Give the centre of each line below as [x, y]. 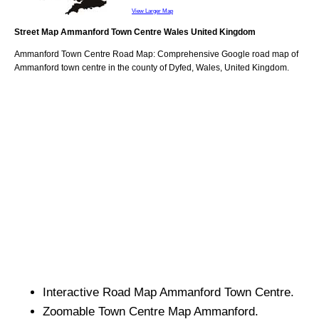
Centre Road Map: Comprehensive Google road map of [190, 54]
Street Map [37, 32]
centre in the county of [124, 67]
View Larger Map [152, 10]
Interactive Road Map [101, 292]
